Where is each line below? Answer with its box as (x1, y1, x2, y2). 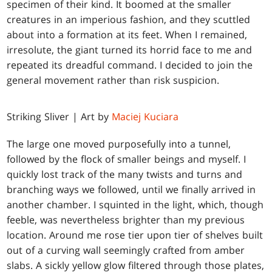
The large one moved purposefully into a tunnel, (7, 137, 231, 151)
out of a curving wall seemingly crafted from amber (7, 243, 245, 257)
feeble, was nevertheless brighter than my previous (7, 213, 245, 227)
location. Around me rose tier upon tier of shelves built (7, 228, 263, 242)
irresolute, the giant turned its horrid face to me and (7, 43, 253, 57)
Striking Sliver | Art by (7, 110, 112, 124)
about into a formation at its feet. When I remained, (7, 28, 248, 42)
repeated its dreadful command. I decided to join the (7, 58, 253, 72)
